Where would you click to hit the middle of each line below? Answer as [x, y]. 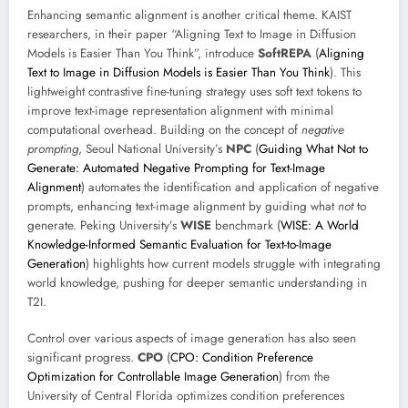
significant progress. [82, 357]
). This [345, 72]
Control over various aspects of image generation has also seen [192, 338]
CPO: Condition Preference [242, 357]
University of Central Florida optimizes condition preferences [186, 395]
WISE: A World [320, 225]
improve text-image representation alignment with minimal [180, 110]
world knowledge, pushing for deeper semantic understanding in [197, 282]
